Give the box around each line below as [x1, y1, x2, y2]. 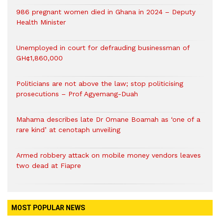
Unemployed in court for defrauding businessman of [16, 44, 190, 52]
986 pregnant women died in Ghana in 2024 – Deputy [16, 8, 195, 16]
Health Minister [16, 18, 66, 27]
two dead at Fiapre [16, 162, 83, 170]
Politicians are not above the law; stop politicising [16, 80, 183, 88]
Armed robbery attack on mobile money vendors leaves [16, 151, 201, 160]
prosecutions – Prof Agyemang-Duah [16, 90, 138, 98]
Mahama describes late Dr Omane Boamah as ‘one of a [16, 115, 200, 124]
